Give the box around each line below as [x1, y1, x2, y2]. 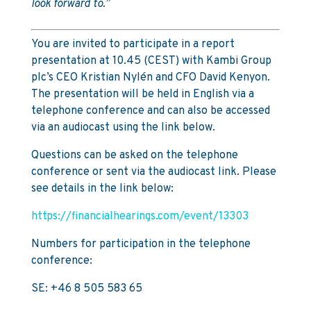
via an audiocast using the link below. [31, 121, 215, 135]
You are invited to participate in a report [31, 37, 235, 51]
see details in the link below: [31, 182, 174, 196]
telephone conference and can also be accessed [31, 104, 270, 118]
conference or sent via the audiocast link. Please [31, 165, 276, 179]
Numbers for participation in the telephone [31, 237, 251, 251]
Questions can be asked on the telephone [31, 149, 238, 162]
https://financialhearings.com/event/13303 [31, 210, 249, 224]
